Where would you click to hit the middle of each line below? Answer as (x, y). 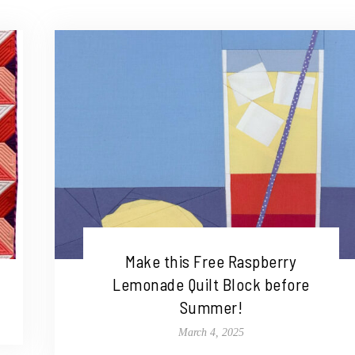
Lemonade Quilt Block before (211, 284)
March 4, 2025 (211, 332)
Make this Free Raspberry (211, 261)
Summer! (211, 307)
